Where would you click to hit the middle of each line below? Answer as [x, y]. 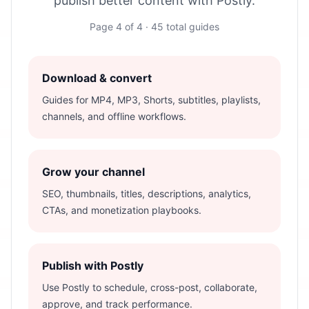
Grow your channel [93, 172]
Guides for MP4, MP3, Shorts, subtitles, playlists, [151, 100]
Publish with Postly [93, 266]
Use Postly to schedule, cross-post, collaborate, [150, 287]
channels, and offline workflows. [114, 116]
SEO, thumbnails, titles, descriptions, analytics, [147, 193]
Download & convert [97, 78]
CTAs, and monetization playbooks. [122, 210]
